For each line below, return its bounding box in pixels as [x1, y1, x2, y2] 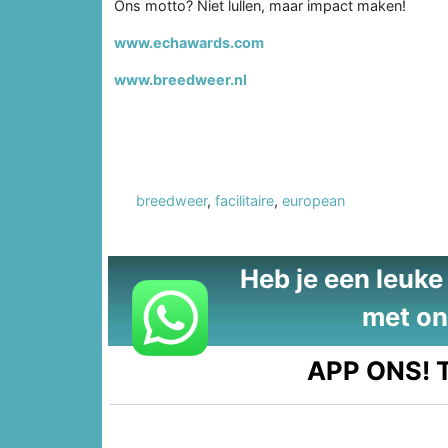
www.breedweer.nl [114, 70, 247, 88]
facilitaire [215, 191, 274, 209]
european [282, 191, 345, 209]
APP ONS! [307, 354, 431, 386]
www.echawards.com [114, 33, 264, 51]
